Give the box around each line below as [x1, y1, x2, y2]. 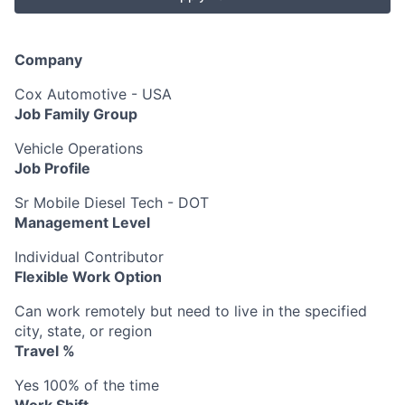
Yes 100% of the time [14, 376, 159, 394]
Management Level [14, 213, 150, 231]
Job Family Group [14, 105, 137, 123]
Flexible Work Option [14, 268, 162, 286]
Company [14, 51, 82, 69]
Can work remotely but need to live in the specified [14, 302, 367, 320]
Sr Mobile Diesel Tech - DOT [14, 193, 209, 212]
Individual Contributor [14, 248, 164, 266]
